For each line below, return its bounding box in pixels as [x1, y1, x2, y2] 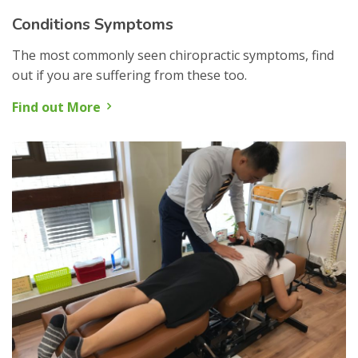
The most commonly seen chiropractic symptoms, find [12, 46, 334, 65]
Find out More [12, 98, 101, 117]
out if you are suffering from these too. [12, 66, 247, 85]
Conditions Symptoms [12, 14, 173, 36]
